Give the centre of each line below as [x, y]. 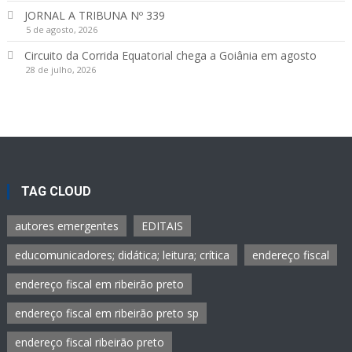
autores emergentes [67, 225]
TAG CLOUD [57, 191]
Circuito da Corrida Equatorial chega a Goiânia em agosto [170, 55]
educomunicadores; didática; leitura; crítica [123, 255]
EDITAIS [163, 225]
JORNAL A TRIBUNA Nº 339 [94, 15]
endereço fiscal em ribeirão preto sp [107, 313]
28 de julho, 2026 [60, 69]
